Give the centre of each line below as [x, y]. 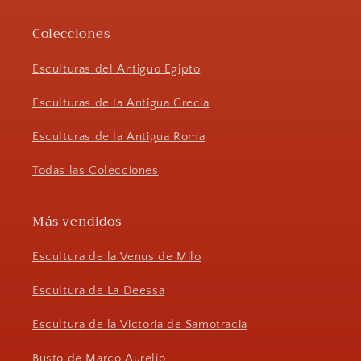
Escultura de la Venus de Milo [117, 256]
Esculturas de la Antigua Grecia [121, 102]
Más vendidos [77, 221]
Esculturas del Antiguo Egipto [116, 68]
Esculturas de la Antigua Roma [119, 136]
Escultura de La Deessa [99, 290]
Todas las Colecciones [95, 170]
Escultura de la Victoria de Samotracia [140, 324]
